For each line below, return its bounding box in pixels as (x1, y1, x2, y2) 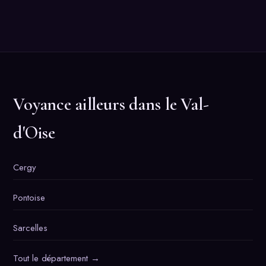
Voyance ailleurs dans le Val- (13, 93, 209, 115)
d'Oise (13, 121, 56, 144)
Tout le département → (13, 251, 100, 265)
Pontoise (13, 191, 45, 204)
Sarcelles (13, 221, 47, 235)
